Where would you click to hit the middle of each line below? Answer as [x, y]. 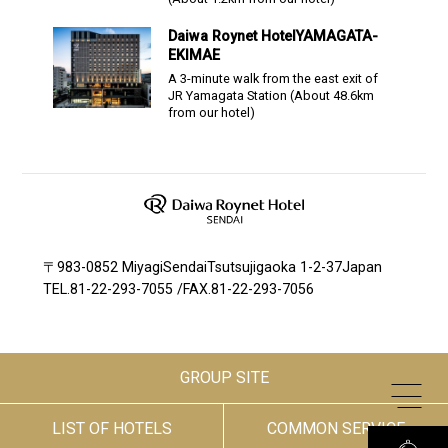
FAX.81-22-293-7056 [248, 289]
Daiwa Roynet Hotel [232, 35]
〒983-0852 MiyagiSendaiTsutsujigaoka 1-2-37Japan [212, 267]
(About [310, 95]
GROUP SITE [224, 378]
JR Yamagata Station [228, 95]
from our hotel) [212, 112]
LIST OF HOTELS [111, 429]
